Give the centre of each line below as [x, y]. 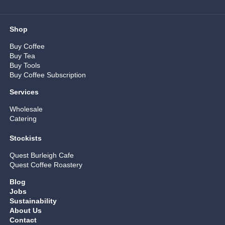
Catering [23, 119]
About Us [25, 211]
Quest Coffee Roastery [46, 165]
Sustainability [33, 201]
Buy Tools [25, 66]
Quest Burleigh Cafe [41, 155]
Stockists [25, 138]
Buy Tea [22, 56]
